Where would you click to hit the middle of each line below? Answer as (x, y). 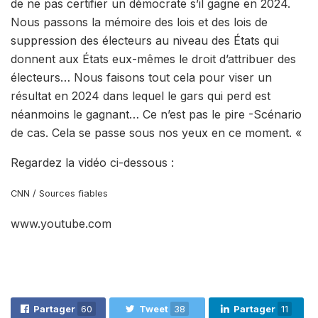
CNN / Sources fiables (59, 193)
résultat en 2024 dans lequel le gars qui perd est (141, 95)
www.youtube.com (61, 223)
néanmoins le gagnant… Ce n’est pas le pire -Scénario (156, 114)
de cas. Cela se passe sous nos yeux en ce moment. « (158, 132)
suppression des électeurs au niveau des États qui (145, 40)
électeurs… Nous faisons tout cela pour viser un (141, 77)
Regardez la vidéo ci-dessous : (92, 162)
